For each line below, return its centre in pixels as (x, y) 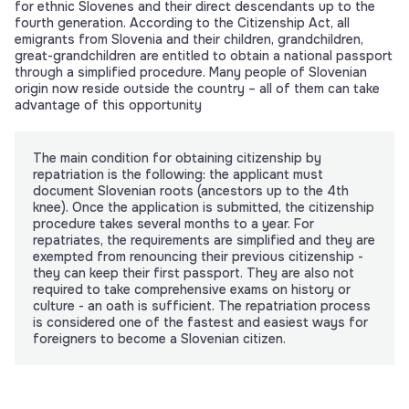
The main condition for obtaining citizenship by (177, 158)
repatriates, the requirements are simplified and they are (204, 241)
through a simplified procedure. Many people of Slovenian (191, 73)
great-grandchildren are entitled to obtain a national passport (204, 56)
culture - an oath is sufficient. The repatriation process (202, 306)
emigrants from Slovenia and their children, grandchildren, (189, 40)
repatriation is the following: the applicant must (178, 175)
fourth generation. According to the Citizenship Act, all (182, 23)
